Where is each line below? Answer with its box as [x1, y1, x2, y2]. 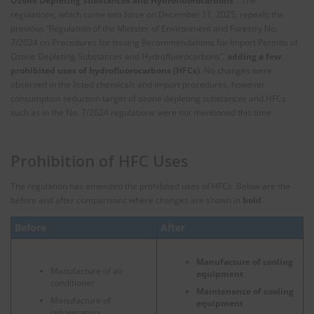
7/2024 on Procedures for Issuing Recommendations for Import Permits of [11, 36, 298, 48]
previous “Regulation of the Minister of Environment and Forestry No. [11, 22, 278, 34]
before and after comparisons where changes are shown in [11, 194, 243, 207]
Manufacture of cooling [196, 255, 293, 268]
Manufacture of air [50, 264, 123, 277]
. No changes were [200, 64, 272, 76]
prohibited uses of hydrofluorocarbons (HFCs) [11, 64, 200, 76]
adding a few [227, 50, 281, 62]
